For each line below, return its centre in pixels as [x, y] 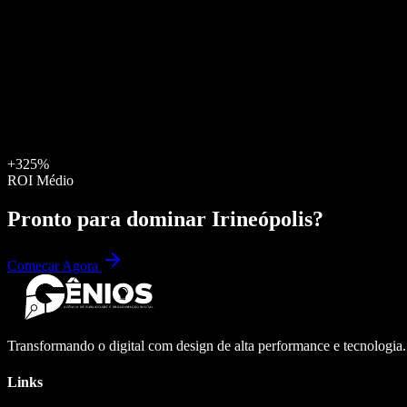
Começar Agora [55, 266]
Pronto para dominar [109, 218]
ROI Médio [40, 180]
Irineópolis [262, 218]
